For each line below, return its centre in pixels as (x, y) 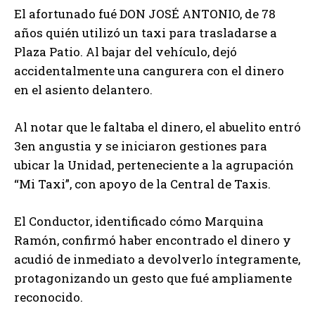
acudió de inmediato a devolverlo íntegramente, (157, 259)
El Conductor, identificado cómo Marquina (139, 221)
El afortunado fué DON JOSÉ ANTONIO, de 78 (145, 14)
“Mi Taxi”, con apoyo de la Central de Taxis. (142, 184)
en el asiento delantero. (83, 90)
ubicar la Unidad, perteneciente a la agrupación (154, 165)
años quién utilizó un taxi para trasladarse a (146, 33)
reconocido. (49, 297)
